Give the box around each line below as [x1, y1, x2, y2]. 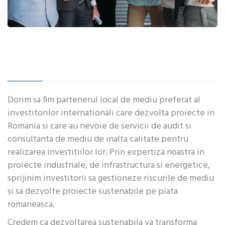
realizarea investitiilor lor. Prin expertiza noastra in [8, 145, 204, 160]
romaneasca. [8, 197, 55, 212]
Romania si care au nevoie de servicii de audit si [8, 119, 191, 134]
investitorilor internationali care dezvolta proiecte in [8, 105, 214, 121]
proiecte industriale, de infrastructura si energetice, [8, 158, 210, 173]
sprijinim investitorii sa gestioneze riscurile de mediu [8, 171, 214, 186]
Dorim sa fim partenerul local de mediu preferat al [8, 92, 200, 107]
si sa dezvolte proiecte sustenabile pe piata [8, 184, 178, 199]
